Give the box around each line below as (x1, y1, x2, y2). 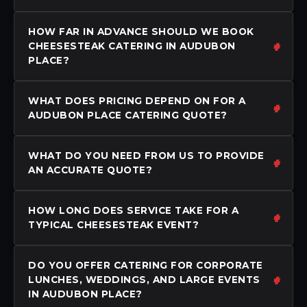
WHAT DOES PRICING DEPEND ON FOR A (28, 95, 246, 106)
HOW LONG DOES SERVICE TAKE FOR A (28, 204, 238, 216)
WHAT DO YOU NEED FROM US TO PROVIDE (28, 149, 265, 161)
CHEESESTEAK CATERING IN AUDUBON (28, 40, 236, 51)
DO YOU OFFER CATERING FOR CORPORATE (28, 259, 263, 271)
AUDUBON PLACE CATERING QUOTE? (28, 109, 228, 121)
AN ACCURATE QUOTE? (28, 164, 152, 175)
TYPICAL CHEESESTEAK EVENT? (28, 219, 199, 230)
